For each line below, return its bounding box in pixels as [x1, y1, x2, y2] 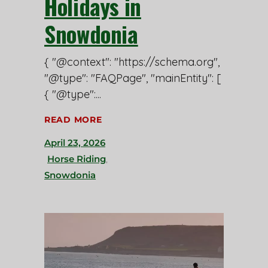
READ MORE [44, 114, 102, 126]
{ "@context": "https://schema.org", [44, 54, 220, 69]
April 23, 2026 [44, 137, 105, 149]
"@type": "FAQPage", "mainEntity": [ [44, 71, 221, 85]
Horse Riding [47, 153, 106, 165]
